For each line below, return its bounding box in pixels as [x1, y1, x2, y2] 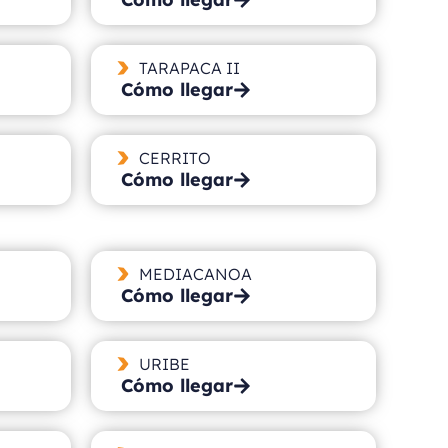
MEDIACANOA [138, 263, 252, 284]
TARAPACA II [138, 57, 240, 78]
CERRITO [138, 147, 211, 168]
